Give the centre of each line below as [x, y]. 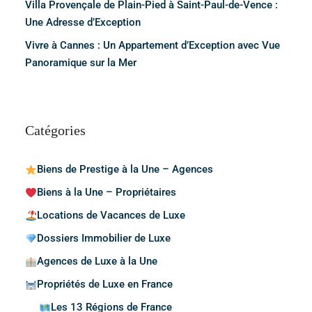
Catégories [55, 131]
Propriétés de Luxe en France [105, 284]
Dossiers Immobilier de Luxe [104, 239]
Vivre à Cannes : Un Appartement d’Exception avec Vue [153, 46]
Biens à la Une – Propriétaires [107, 193]
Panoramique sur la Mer [81, 63]
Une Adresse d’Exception [83, 23]
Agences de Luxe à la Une [97, 262]
